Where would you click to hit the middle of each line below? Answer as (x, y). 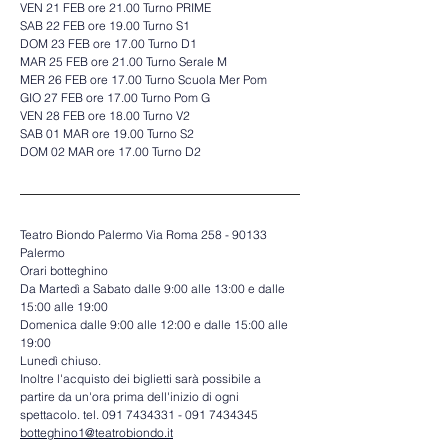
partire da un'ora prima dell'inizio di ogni (131, 396)
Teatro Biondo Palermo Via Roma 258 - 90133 (145, 234)
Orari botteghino (65, 270)
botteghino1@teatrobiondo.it (96, 432)
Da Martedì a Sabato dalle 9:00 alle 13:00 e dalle (154, 288)
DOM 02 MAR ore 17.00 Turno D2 (110, 151)
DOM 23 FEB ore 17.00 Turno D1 (110, 43)
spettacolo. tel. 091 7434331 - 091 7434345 (140, 414)
